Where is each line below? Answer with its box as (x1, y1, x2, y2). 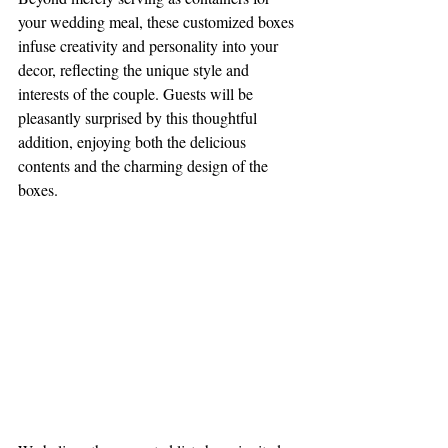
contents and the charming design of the (18, 154, 272, 176)
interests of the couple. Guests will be (18, 82, 257, 104)
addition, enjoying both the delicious (18, 130, 250, 152)
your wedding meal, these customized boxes (18, 10, 298, 32)
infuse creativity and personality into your (18, 34, 282, 56)
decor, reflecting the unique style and (18, 58, 253, 80)
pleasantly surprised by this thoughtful (18, 106, 261, 128)
